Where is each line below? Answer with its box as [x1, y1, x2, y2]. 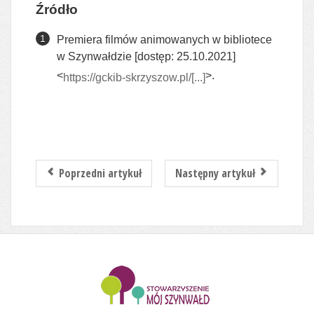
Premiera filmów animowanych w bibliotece [57, 33, 272, 46]
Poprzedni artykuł [59, 165, 142, 181]
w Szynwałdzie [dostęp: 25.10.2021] [57, 50, 235, 66]
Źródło [36, 1, 78, 17]
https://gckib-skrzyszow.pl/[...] [63, 71, 205, 83]
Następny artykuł [175, 165, 255, 181]
